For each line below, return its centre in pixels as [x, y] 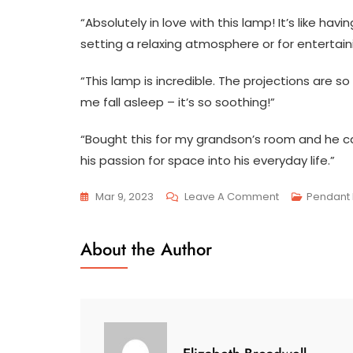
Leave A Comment [232, 197]
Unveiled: [302, 278]
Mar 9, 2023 [124, 197]
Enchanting [307, 237]
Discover [301, 299]
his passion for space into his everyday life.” [208, 161]
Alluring [297, 340]
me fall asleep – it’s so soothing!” [178, 102]
